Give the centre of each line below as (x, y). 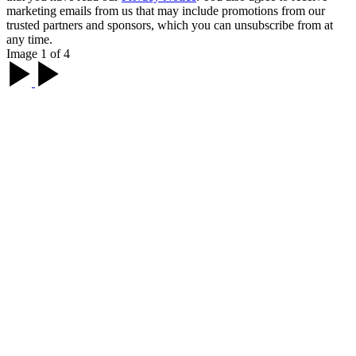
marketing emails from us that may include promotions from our (166, 11)
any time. (29, 40)
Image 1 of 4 (38, 54)
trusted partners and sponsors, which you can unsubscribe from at (170, 25)
